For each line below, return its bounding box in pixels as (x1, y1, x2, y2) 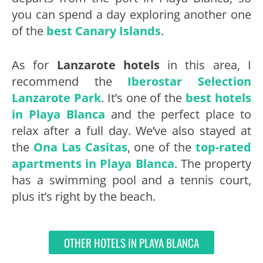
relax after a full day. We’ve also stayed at (12, 123, 251, 139)
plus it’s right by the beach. (12, 188, 156, 205)
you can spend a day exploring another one (12, 6, 251, 23)
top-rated (195, 139, 252, 156)
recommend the (12, 73, 128, 90)
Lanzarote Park (12, 90, 101, 106)
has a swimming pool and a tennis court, (12, 172, 251, 188)
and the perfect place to (105, 106, 251, 123)
